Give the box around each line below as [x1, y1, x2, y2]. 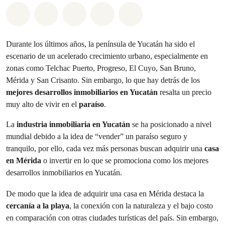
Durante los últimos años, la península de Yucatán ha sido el [6, 39, 195, 49]
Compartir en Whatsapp [24, 7, 121, 18]
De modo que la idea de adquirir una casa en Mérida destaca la [6, 189, 204, 198]
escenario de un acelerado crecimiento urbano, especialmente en [6, 51, 208, 61]
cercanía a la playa [6, 201, 69, 210]
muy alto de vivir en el [6, 99, 79, 109]
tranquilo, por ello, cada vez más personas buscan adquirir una [6, 144, 204, 153]
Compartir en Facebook [51, 7, 147, 18]
